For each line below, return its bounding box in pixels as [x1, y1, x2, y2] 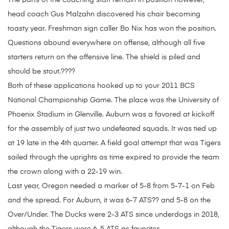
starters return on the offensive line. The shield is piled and [8, 54, 200, 61]
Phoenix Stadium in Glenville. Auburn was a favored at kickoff [8, 111, 214, 119]
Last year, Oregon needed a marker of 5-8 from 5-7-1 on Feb [8, 182, 215, 190]
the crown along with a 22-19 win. [8, 168, 122, 176]
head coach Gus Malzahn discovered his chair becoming [8, 11, 200, 18]
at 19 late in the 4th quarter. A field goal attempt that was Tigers [8, 140, 221, 147]
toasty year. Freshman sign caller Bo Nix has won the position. [8, 25, 216, 33]
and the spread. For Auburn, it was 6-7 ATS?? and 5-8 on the [8, 197, 211, 204]
